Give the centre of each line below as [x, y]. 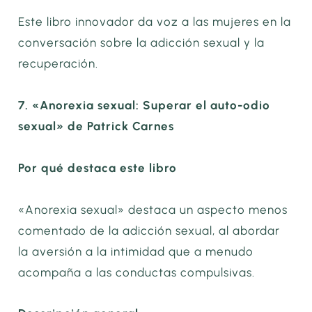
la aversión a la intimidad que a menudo [136, 251]
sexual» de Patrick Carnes [96, 126]
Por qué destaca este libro [98, 167]
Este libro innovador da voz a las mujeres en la [155, 22]
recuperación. [58, 64]
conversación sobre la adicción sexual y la [142, 43]
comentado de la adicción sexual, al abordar [149, 230]
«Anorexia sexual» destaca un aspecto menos [153, 209]
